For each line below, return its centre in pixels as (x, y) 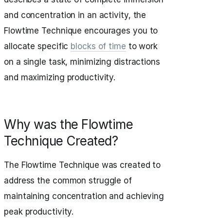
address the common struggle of (68, 181)
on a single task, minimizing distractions (82, 62)
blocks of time (98, 46)
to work (142, 46)
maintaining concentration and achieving (84, 196)
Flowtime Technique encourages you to (81, 31)
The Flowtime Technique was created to (82, 165)
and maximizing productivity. (60, 77)
